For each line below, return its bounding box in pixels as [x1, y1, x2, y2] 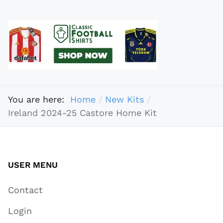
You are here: [8, 94, 70, 105]
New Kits [105, 94, 144, 105]
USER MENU [8, 159, 58, 170]
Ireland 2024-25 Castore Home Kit [8, 108, 157, 118]
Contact [8, 184, 43, 195]
